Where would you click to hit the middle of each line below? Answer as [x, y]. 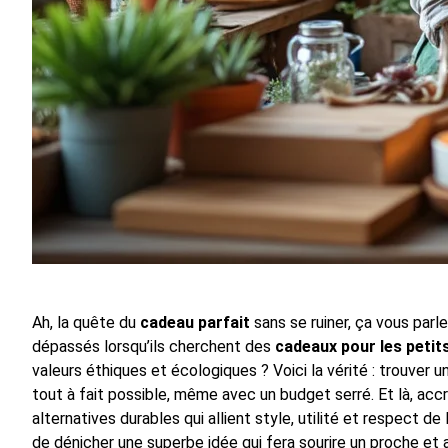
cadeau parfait [195, 323]
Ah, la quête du [86, 323]
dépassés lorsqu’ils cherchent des [153, 347]
